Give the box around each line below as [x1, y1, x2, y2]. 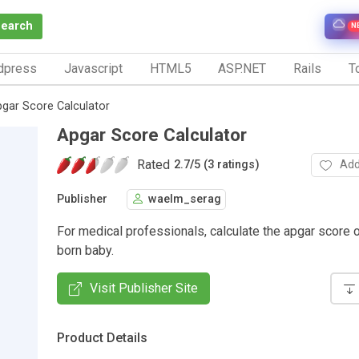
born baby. [57, 242, 114, 258]
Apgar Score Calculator [57, 123, 247, 145]
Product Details [57, 329, 147, 345]
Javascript [63, 60, 123, 76]
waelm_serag [148, 192, 221, 207]
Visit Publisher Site [90, 280, 198, 296]
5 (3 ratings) [194, 158, 260, 172]
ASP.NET [218, 60, 267, 76]
